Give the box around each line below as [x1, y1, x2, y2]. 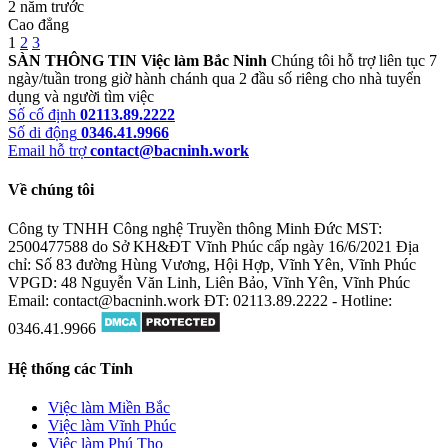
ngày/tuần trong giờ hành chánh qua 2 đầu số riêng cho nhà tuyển [8, 69, 421, 87]
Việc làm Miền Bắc [48, 398, 170, 416]
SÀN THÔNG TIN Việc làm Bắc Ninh [8, 51, 267, 69]
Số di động [8, 123, 77, 141]
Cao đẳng [8, 15, 69, 33]
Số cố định [8, 105, 76, 123]
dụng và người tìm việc [8, 87, 154, 105]
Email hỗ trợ [8, 141, 86, 159]
